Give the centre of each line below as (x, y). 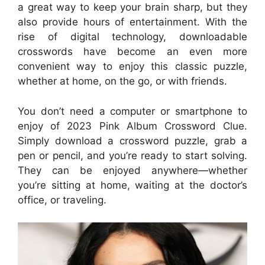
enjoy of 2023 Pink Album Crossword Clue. (132, 126)
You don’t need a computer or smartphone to (132, 111)
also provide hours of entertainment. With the (132, 22)
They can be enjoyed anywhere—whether (132, 170)
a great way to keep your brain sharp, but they (132, 7)
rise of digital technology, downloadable (132, 37)
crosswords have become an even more (132, 52)
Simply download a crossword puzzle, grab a (132, 140)
